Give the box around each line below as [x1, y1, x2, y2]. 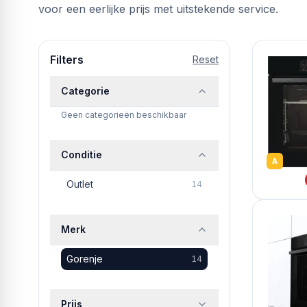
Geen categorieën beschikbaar [61, 110, 186, 120]
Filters [50, 53, 84, 66]
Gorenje [66, 253, 103, 265]
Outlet [66, 178, 93, 190]
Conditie [61, 149, 102, 160]
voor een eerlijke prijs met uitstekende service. [38, 2, 278, 16]
